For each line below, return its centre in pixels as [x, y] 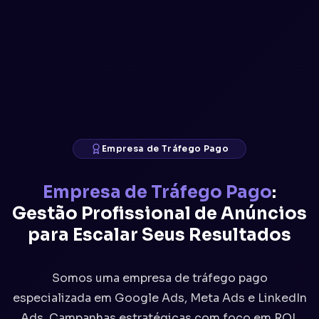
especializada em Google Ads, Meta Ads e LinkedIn [159, 298]
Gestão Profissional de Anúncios [159, 214]
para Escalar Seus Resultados [159, 235]
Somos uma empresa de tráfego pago [159, 278]
